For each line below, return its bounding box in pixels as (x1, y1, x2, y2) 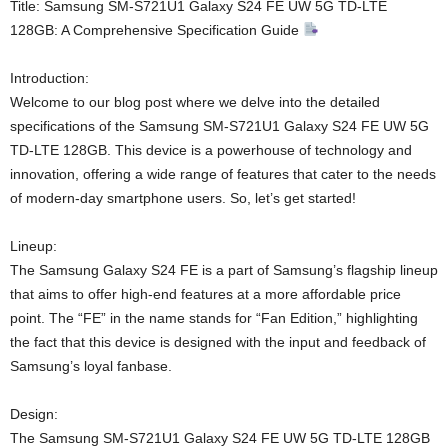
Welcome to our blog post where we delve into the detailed (10, 94, 380, 111)
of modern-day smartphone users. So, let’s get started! (10, 190, 356, 207)
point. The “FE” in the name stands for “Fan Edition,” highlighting (10, 310, 418, 327)
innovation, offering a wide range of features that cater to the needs (10, 166, 436, 183)
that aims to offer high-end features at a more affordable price (10, 286, 401, 303)
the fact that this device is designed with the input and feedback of (10, 334, 426, 351)
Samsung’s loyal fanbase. (10, 358, 172, 375)
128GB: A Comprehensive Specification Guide (10, 22, 303, 39)
